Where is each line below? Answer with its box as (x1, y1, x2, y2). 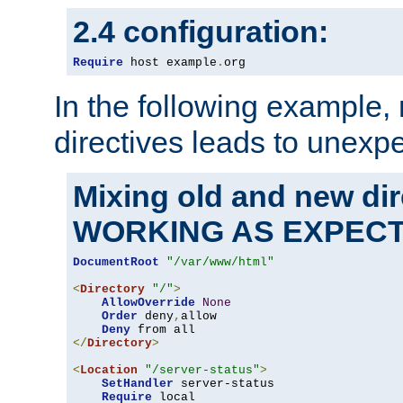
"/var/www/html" (166, 255, 274, 270)
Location (80, 363, 138, 378)
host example (123, 56, 217, 70)
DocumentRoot (73, 255, 159, 270)
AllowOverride (102, 296, 195, 310)
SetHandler (102, 377, 174, 391)
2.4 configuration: (73, 14, 328, 49)
